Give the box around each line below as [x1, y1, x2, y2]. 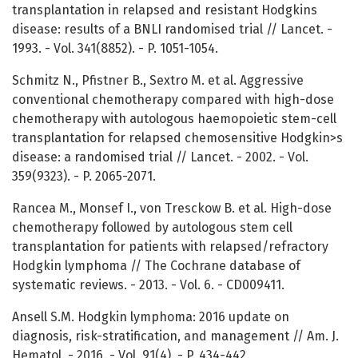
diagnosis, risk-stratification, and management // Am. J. [12, 328, 339, 344]
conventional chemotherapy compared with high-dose [12, 92, 334, 108]
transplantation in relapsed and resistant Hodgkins [12, 2, 317, 18]
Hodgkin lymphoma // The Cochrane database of [12, 258, 300, 274]
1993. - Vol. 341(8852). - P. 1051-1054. [12, 41, 218, 57]
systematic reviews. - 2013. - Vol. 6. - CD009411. [12, 277, 284, 293]
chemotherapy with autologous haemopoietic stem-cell [12, 111, 336, 127]
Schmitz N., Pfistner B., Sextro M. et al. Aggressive [12, 73, 304, 89]
